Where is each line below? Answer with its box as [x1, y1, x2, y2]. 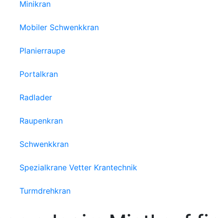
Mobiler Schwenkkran [19, 22, 99, 32]
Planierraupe [19, 46, 65, 55]
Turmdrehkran [19, 186, 71, 196]
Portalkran [19, 69, 58, 79]
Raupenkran [19, 116, 63, 126]
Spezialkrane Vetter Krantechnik [19, 163, 137, 172]
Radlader [19, 92, 52, 102]
